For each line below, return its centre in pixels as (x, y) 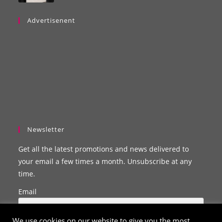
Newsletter (46, 129)
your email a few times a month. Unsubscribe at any (105, 161)
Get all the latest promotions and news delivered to (104, 149)
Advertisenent (52, 20)
